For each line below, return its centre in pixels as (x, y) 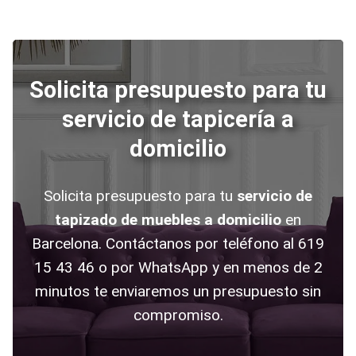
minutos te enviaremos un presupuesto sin (178, 292)
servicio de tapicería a (178, 120)
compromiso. (178, 315)
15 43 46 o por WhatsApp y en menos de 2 (178, 268)
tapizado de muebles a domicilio (168, 220)
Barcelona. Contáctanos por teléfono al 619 (178, 244)
